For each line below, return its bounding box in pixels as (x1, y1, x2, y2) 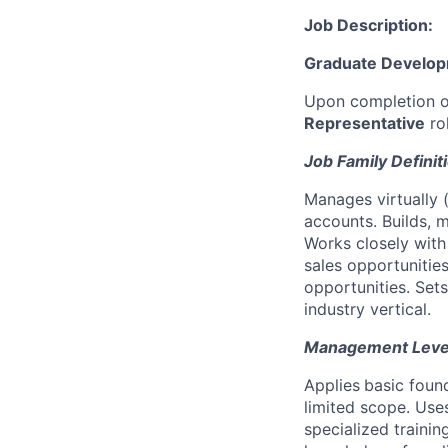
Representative (304, 113, 425, 133)
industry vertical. (304, 299, 431, 319)
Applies (304, 375, 360, 395)
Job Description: (304, 15, 433, 35)
